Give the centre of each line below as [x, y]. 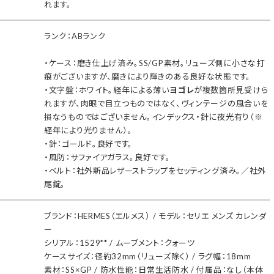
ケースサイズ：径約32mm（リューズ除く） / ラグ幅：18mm [148, 256]
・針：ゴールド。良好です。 [89, 144]
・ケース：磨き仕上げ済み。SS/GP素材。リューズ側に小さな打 [154, 63]
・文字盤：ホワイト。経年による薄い [107, 90]
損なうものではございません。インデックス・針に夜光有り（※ [154, 117]
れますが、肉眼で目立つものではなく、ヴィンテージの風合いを [156, 103]
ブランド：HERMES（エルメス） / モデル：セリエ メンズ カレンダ [155, 216]
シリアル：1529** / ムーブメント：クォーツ [120, 243]
